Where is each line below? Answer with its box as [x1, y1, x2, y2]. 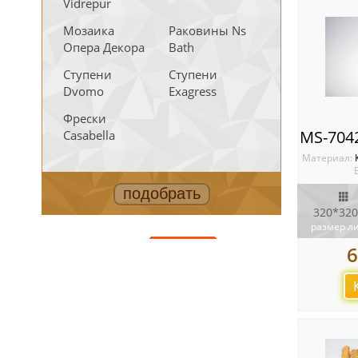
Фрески [63, 110, 106, 126]
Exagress [169, 83, 217, 99]
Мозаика [63, 22, 114, 38]
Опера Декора [63, 39, 145, 55]
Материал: [301, 151, 355, 165]
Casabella [63, 127, 115, 143]
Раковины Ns [169, 22, 246, 38]
